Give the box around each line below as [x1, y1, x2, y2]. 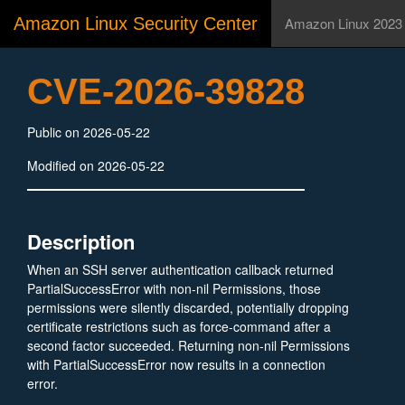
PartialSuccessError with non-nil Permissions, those [27, 279, 321, 297]
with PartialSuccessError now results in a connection [27, 355, 325, 373]
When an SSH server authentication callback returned [27, 260, 334, 278]
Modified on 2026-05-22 [27, 156, 165, 174]
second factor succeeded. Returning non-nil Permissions [27, 336, 350, 354]
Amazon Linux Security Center [14, 14, 258, 33]
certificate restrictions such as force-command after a [27, 317, 331, 335]
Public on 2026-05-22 [27, 123, 150, 141]
